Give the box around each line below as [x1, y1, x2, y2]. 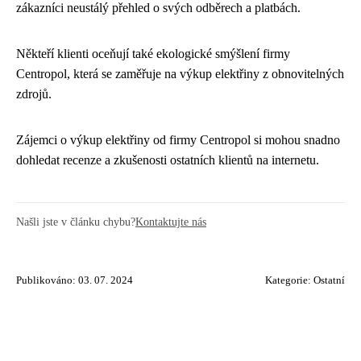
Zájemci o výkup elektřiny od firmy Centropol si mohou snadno [16, 133, 340, 147]
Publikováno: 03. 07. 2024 [16, 275, 133, 286]
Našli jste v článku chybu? [16, 215, 135, 228]
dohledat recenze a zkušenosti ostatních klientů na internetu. [16, 153, 319, 167]
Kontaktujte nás [135, 215, 206, 228]
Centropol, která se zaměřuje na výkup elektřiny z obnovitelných [16, 67, 344, 81]
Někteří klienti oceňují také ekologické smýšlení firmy [16, 47, 290, 60]
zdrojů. [16, 87, 52, 101]
